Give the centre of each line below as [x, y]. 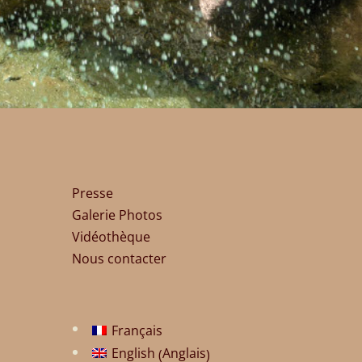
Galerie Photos [118, 215]
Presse [93, 193]
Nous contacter [120, 258]
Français [137, 330]
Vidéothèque [112, 236]
